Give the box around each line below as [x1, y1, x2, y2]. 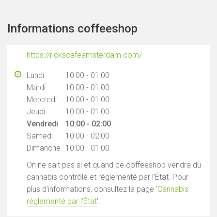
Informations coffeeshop [7, 22, 138, 35]
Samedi [27, 131, 53, 140]
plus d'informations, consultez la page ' [27, 185, 157, 194]
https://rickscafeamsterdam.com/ [27, 50, 142, 60]
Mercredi [27, 95, 57, 104]
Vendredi [27, 119, 58, 128]
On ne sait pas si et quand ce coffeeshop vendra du [27, 160, 201, 170]
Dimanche [27, 143, 61, 153]
